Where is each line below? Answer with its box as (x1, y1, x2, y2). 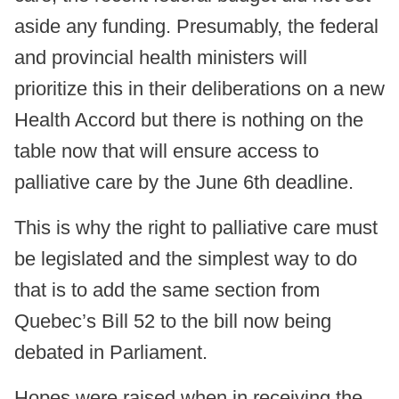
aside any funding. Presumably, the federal (14, 15, 379, 38)
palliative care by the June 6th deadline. (14, 171, 354, 194)
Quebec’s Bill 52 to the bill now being (14, 310, 331, 333)
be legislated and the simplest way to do (14, 248, 357, 271)
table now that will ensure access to (14, 140, 319, 163)
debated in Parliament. (14, 341, 208, 364)
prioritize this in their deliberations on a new (14, 77, 385, 101)
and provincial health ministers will (14, 46, 307, 69)
